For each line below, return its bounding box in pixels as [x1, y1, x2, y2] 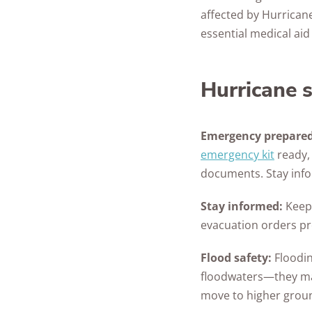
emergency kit [201, 147, 274, 162]
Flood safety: [201, 250, 272, 265]
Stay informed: [201, 198, 283, 214]
